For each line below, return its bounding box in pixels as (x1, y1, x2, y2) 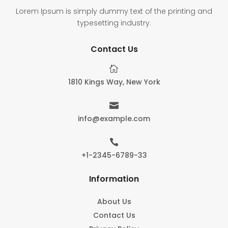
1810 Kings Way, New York (68, 77, 160, 88)
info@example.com (78, 113, 150, 124)
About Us (97, 196, 131, 207)
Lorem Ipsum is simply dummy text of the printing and (16, 6, 212, 17)
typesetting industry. (77, 18, 151, 28)
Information (89, 173, 139, 185)
